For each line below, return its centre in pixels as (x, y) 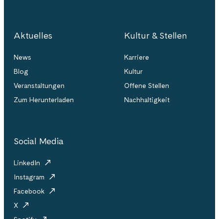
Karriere (137, 57)
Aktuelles (33, 35)
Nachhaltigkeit (147, 99)
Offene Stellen (147, 85)
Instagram (30, 177)
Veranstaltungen (39, 85)
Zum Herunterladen (44, 99)
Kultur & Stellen (156, 35)
